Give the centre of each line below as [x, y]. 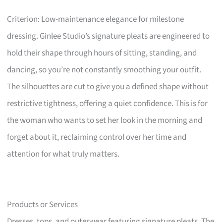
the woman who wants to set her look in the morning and [105, 120]
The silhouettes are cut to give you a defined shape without [108, 86]
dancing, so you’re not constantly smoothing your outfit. [104, 70]
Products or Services [43, 204]
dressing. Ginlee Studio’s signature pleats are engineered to [109, 36]
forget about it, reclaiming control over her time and [97, 137]
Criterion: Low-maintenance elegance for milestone [96, 19]
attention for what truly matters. [63, 154]
